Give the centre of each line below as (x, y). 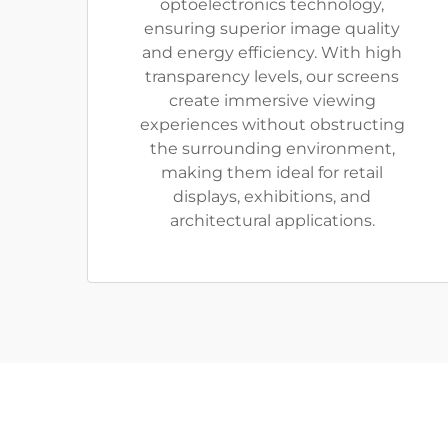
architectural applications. (272, 220)
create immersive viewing (272, 100)
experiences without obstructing (272, 124)
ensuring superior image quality (272, 28)
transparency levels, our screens (272, 76)
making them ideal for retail (272, 172)
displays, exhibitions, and (272, 196)
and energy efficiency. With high (272, 52)
